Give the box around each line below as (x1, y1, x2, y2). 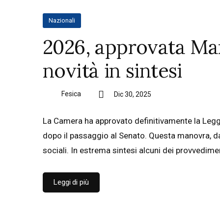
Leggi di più (54, 178, 89, 187)
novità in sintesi (43, 58, 182, 83)
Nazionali (49, 17, 76, 24)
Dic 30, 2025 (113, 90, 151, 98)
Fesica (61, 89, 81, 98)
